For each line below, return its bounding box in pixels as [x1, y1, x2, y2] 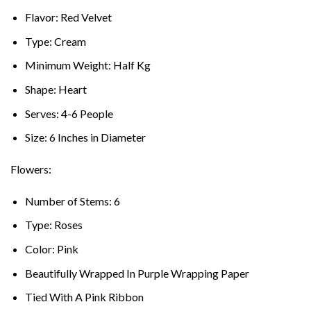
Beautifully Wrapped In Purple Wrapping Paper [24, 266, 249, 280]
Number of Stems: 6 [24, 194, 120, 208]
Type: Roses [24, 218, 83, 232]
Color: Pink [24, 242, 78, 256]
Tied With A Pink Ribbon [24, 290, 144, 304]
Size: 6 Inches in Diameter [24, 131, 146, 144]
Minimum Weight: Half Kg [24, 58, 151, 72]
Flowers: [10, 162, 51, 176]
